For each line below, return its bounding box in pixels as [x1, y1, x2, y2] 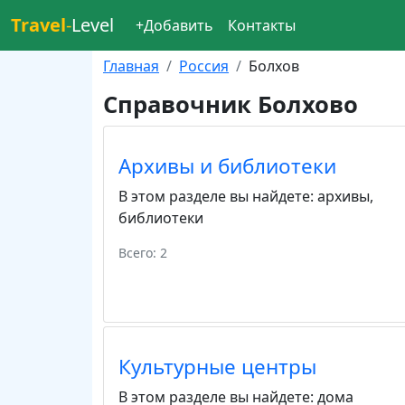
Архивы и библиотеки [118, 152, 336, 180]
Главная [103, 56, 159, 76]
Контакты [228, 15, 296, 35]
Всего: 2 [118, 244, 167, 261]
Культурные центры [118, 353, 316, 381]
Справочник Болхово [103, 89, 358, 120]
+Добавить [136, 15, 213, 35]
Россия [179, 56, 229, 76]
